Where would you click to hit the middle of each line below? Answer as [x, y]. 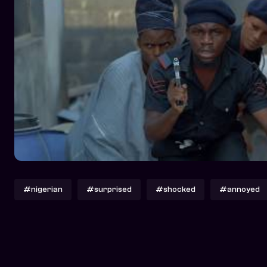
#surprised [109, 190]
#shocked [176, 190]
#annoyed [240, 190]
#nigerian [43, 190]
